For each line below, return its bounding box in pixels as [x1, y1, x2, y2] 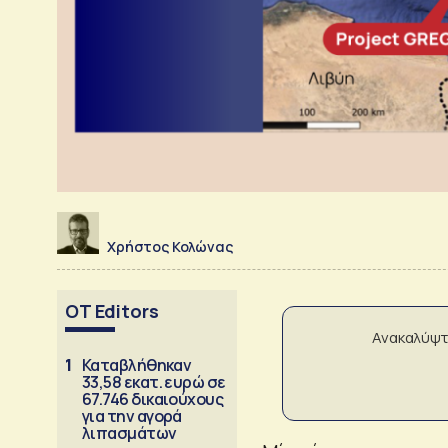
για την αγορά [82, 404, 182, 427]
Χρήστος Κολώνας [107, 236, 233, 256]
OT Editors [65, 298, 159, 323]
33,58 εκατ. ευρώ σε [82, 370, 226, 393]
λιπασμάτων [82, 421, 177, 444]
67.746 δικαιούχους [82, 387, 224, 410]
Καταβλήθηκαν [82, 353, 192, 376]
